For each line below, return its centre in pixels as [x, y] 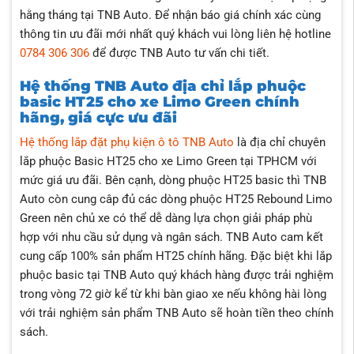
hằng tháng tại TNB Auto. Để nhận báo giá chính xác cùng [170, 15]
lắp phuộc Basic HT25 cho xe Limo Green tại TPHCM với [168, 162]
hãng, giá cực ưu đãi [100, 118]
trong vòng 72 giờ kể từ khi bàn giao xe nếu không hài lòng [173, 294]
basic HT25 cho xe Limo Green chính [159, 102]
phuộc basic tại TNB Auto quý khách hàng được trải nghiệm [176, 275]
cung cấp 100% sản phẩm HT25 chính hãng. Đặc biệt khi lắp [175, 256]
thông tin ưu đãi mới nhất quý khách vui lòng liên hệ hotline [175, 34]
